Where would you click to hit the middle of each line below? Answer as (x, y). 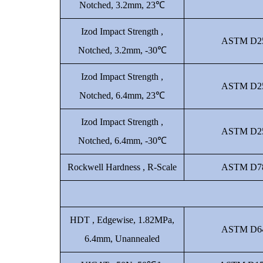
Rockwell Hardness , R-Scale (122, 167)
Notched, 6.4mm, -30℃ (122, 141)
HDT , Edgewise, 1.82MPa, (122, 220)
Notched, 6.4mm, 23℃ (122, 95)
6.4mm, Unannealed (122, 239)
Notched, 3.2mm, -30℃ (122, 50)
